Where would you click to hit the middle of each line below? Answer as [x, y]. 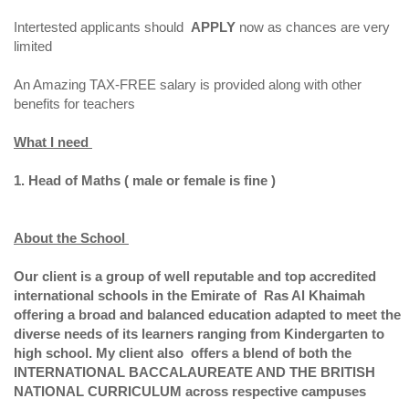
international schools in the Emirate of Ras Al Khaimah [189, 296]
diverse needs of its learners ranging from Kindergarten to [199, 334]
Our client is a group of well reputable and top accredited [195, 277]
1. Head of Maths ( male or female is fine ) [147, 181]
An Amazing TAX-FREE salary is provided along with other [188, 85]
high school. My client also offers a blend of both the [183, 353]
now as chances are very [313, 27]
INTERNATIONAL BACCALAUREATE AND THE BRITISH [194, 372]
